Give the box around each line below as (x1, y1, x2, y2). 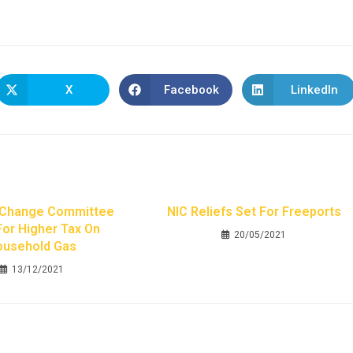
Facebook (164, 82, 219, 97)
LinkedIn (291, 82, 338, 97)
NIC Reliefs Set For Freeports (166, 204, 341, 219)
